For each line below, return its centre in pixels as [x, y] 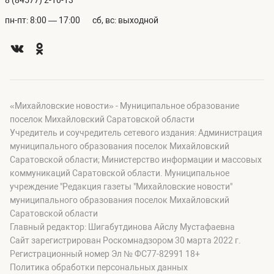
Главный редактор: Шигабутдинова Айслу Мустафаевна [122, 227]
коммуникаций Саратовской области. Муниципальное [120, 173]
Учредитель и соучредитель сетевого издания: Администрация [136, 133]
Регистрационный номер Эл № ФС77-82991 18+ [105, 254]
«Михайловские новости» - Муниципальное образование [124, 106]
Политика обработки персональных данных [99, 268]
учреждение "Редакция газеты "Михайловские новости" [121, 187]
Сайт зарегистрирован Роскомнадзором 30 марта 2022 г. [125, 241]
